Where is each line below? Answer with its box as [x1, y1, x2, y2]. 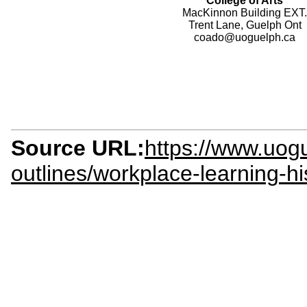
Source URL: [11, 136, 145, 161]
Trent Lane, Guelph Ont [188, 19, 302, 32]
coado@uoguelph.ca [194, 32, 295, 44]
